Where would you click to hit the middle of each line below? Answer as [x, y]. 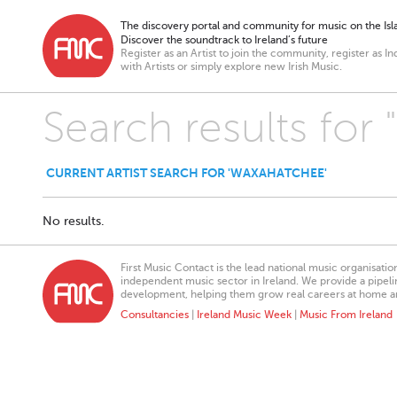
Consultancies [155, 315]
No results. [74, 221]
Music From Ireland [346, 315]
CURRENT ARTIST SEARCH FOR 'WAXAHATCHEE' [187, 173]
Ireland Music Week [244, 315]
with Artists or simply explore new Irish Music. [231, 66]
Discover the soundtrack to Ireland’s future [224, 40]
